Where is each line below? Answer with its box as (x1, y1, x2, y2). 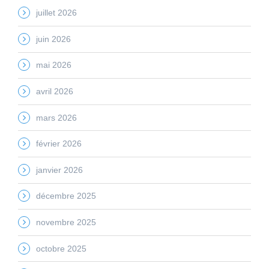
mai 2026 (36, 60, 71, 70)
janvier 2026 (36, 165, 83, 175)
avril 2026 (36, 86, 73, 97)
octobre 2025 (36, 243, 86, 253)
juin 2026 (36, 34, 71, 44)
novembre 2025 (36, 217, 96, 228)
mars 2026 (36, 112, 77, 122)
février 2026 (36, 139, 82, 149)
